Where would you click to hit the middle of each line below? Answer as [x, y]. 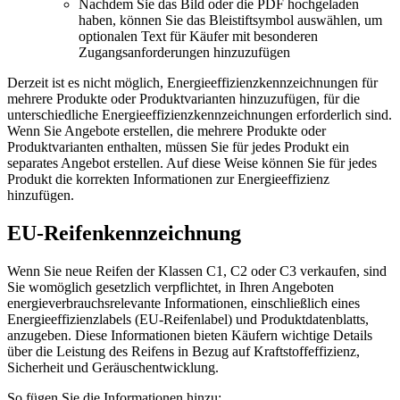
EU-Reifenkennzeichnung [124, 233]
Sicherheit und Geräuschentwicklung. [113, 368]
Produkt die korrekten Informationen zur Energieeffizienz [168, 179]
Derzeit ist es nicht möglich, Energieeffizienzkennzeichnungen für [192, 83]
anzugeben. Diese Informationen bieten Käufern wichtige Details [190, 336]
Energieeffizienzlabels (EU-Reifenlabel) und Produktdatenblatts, [188, 320]
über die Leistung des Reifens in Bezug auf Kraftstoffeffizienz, [183, 352]
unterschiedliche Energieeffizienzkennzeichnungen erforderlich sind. [200, 115]
